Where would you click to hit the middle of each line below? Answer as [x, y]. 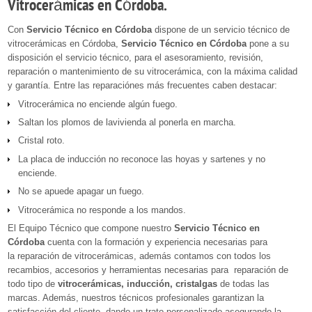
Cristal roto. [41, 141]
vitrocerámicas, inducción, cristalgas [138, 283]
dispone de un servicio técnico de [221, 30]
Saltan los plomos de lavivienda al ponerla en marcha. [127, 122]
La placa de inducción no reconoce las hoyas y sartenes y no [142, 159]
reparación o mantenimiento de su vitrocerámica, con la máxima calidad [153, 72]
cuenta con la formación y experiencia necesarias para [156, 242]
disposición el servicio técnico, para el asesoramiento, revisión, [135, 58]
